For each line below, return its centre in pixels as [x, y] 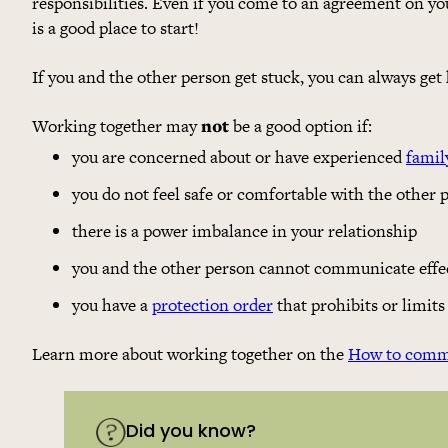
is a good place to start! [115, 27]
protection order [212, 304]
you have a [112, 304]
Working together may [116, 125]
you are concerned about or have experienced [239, 156]
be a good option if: [300, 125]
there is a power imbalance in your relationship [244, 230]
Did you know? [191, 433]
